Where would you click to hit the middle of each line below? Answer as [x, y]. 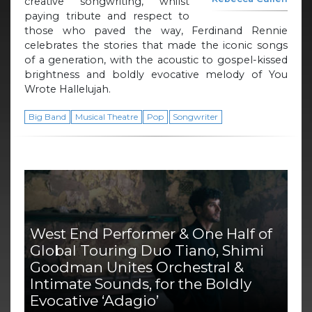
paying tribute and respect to [107, 16]
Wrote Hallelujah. [68, 89]
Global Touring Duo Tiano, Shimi [147, 251]
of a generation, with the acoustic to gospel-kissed [156, 60]
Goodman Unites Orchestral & [137, 267]
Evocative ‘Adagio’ [94, 301]
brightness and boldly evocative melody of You [156, 75]
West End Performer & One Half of [151, 234]
